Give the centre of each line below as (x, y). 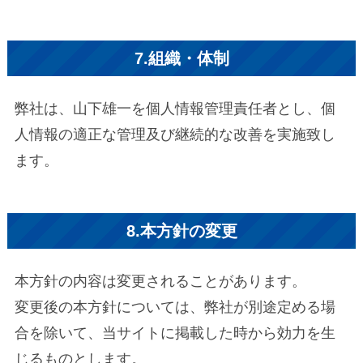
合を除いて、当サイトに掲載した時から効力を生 (175, 333)
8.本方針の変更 (181, 231)
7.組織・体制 (181, 58)
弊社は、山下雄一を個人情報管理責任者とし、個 (175, 109)
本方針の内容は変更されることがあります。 (160, 281)
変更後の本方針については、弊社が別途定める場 (175, 307)
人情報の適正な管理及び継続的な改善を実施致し (175, 135)
